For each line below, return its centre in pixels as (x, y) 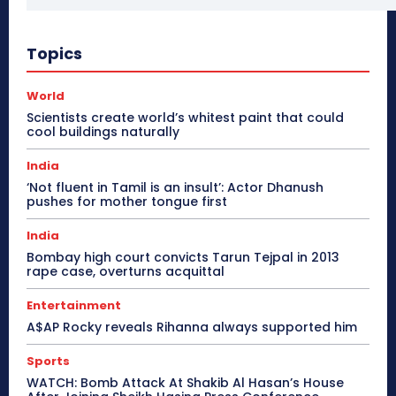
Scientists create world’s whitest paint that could (185, 118)
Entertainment (74, 306)
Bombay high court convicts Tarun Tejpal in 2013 (183, 258)
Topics (54, 54)
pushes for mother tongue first (127, 202)
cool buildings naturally (103, 132)
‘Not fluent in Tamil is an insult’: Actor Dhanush (175, 188)
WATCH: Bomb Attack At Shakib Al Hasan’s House (185, 383)
